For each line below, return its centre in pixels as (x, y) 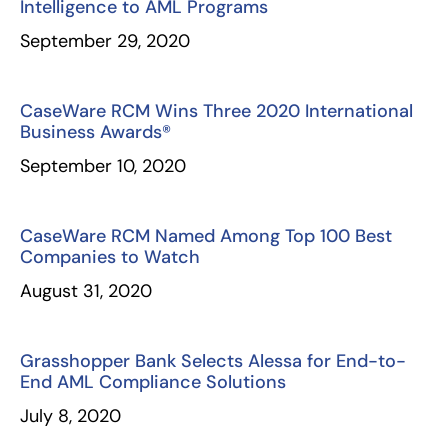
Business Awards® (95, 132)
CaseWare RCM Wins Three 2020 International (216, 111)
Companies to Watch (110, 257)
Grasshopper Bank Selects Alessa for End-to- (213, 361)
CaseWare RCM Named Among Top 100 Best (206, 236)
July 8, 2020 (70, 416)
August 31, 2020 (86, 291)
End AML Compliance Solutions (153, 382)
